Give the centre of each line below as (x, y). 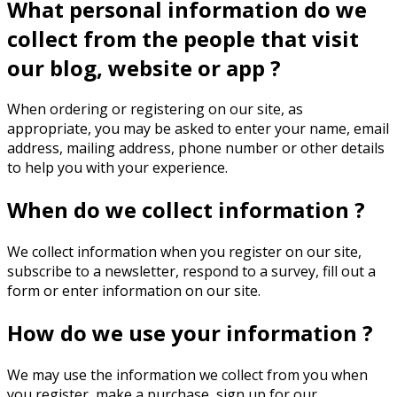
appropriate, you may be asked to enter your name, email (198, 129)
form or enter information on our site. (134, 291)
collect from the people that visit (183, 38)
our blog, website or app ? (144, 67)
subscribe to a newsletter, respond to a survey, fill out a (191, 272)
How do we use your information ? (190, 333)
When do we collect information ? (186, 210)
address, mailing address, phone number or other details (196, 148)
